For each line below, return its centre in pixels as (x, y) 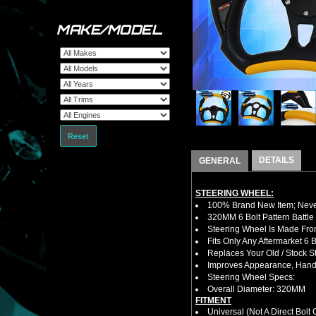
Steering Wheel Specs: (251, 277)
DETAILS (276, 160)
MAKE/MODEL (109, 30)
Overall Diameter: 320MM (256, 289)
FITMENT (213, 300)
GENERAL (220, 161)
